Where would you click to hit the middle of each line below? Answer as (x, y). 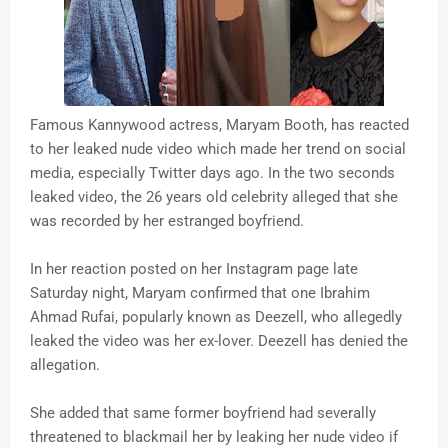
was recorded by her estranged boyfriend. (167, 221)
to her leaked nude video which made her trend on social (218, 149)
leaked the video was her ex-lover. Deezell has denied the (219, 341)
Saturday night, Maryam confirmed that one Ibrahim (200, 293)
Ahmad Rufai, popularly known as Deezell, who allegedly (216, 317)
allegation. (65, 365)
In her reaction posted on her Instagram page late (194, 269)
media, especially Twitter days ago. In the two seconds (212, 173)
